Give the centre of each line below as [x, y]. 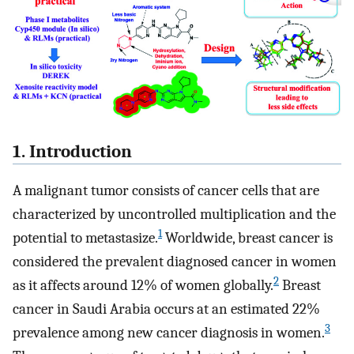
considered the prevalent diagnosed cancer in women [175, 262]
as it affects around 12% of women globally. [143, 286]
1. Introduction [72, 152]
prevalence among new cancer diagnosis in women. [169, 333]
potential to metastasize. [85, 238]
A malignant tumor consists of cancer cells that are [166, 191]
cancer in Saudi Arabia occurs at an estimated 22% [166, 309]
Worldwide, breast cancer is [247, 238]
